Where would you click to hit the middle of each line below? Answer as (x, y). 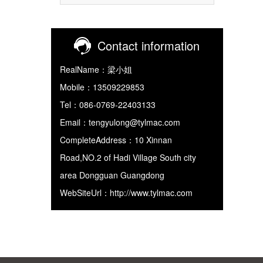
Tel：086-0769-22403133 (108, 104)
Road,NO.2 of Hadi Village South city (128, 157)
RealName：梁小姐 (96, 69)
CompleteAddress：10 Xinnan (116, 140)
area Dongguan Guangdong (112, 175)
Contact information (149, 45)
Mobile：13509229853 (102, 87)
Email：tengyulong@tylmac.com (120, 122)
